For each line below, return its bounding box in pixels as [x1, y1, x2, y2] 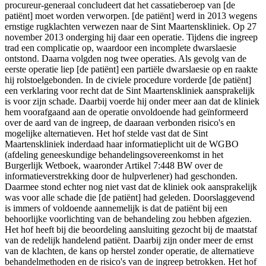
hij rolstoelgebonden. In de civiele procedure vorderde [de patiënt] [5, 75, 251, 85]
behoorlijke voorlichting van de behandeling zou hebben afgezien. [5, 214, 252, 224]
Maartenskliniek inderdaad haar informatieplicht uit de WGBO [5, 139, 239, 150]
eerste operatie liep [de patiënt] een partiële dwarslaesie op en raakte [5, 64, 258, 75]
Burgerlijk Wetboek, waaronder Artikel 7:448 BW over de [5, 160, 223, 171]
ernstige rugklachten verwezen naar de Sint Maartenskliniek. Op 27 [5, 21, 256, 32]
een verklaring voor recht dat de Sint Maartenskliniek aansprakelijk [5, 85, 255, 96]
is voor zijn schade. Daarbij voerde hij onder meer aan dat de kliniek [5, 96, 259, 107]
